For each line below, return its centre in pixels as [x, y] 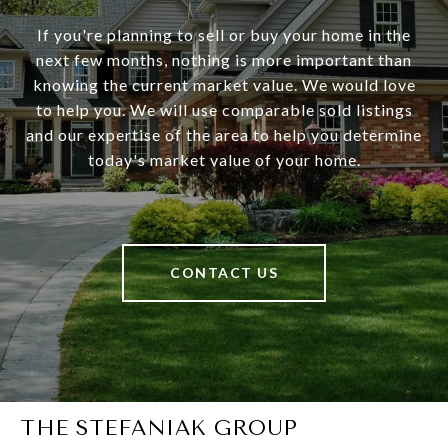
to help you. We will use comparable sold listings [224, 110]
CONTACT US [224, 273]
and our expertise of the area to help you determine [224, 135]
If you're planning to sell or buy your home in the [224, 35]
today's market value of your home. [224, 160]
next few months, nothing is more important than [224, 60]
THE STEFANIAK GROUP [159, 428]
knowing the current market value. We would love [224, 85]
